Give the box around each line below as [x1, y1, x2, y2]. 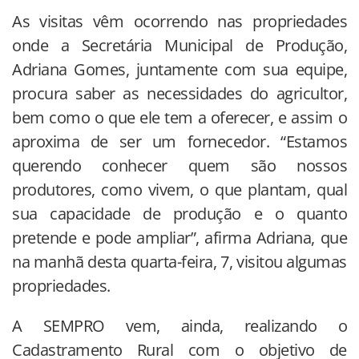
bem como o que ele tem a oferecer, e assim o [12, 106, 347, 128]
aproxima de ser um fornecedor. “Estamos [12, 130, 347, 152]
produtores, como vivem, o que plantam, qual [12, 178, 347, 200]
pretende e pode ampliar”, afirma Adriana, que [12, 226, 347, 248]
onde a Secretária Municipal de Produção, [12, 34, 347, 56]
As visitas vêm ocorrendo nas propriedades [12, 10, 347, 32]
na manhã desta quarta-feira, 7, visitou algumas [12, 250, 347, 272]
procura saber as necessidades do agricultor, [12, 82, 347, 104]
